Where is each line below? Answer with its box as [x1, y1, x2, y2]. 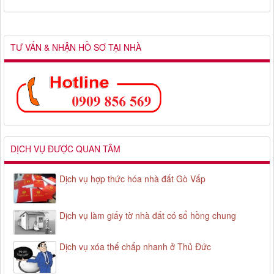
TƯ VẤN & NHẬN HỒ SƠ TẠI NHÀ [10, 41, 141, 54]
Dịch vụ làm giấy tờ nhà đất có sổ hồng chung [59, 209, 236, 222]
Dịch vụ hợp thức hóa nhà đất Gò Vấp [59, 172, 206, 185]
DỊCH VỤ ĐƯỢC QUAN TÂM [10, 143, 120, 155]
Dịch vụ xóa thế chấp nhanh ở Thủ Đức [59, 240, 211, 253]
